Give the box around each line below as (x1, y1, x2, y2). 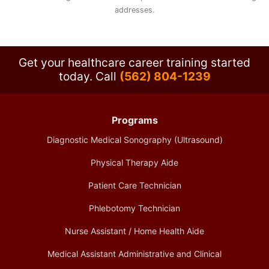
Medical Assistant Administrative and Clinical (47, 248, 222, 259)
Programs (111, 113, 158, 126)
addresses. (114, 5, 155, 14)
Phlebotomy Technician (89, 202, 180, 213)
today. (58, 68, 95, 83)
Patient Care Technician (88, 180, 181, 190)
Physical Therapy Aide (91, 157, 178, 168)
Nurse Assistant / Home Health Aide (65, 225, 204, 236)
